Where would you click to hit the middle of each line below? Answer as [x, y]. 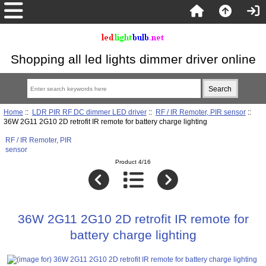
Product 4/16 [133, 162]
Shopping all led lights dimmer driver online [133, 59]
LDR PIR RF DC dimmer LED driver [89, 112]
